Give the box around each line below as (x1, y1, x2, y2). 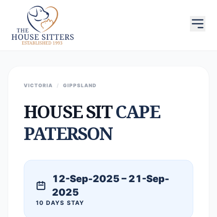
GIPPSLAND (63, 82, 96, 88)
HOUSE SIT (24, 100, 115, 124)
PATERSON (24, 122, 113, 145)
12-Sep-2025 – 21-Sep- (52, 173, 170, 185)
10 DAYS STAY (36, 199, 85, 206)
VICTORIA (24, 82, 53, 88)
